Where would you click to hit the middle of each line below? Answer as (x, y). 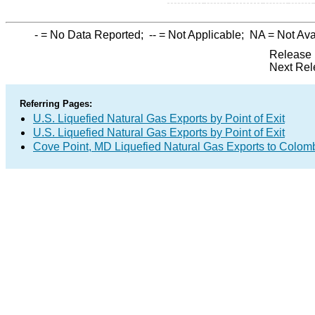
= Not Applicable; (203, 35)
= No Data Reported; (94, 35)
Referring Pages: (56, 104)
